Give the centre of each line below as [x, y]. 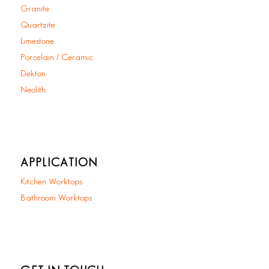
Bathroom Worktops [56, 198]
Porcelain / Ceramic [56, 58]
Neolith [33, 90]
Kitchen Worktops [51, 182]
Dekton [33, 74]
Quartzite [38, 26]
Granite [35, 9]
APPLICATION [59, 162]
